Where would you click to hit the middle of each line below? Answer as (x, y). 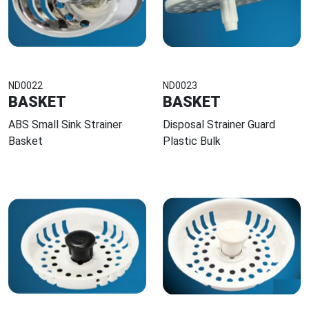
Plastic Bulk (192, 141)
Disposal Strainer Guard (219, 125)
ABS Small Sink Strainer (65, 125)
